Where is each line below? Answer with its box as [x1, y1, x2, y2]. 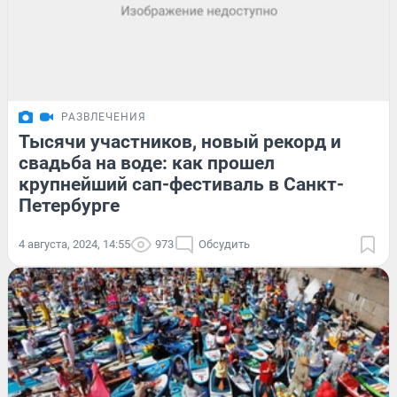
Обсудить [198, 237, 250, 251]
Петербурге [19, 194, 120, 216]
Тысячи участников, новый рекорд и [19, 130, 341, 152]
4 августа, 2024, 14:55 [19, 237, 130, 251]
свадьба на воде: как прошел [19, 152, 275, 174]
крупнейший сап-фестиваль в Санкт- [19, 173, 344, 195]
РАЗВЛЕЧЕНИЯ [61, 110, 146, 123]
